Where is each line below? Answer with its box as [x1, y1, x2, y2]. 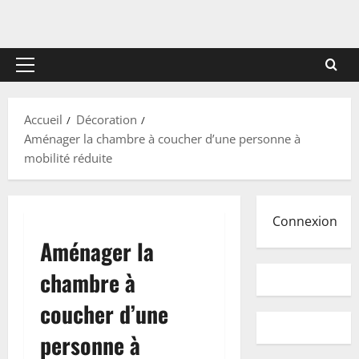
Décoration [76, 111, 137, 127]
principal [24, 84, 73, 100]
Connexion [272, 212, 337, 230]
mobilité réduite [24, 150, 112, 166]
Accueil [24, 111, 63, 127]
